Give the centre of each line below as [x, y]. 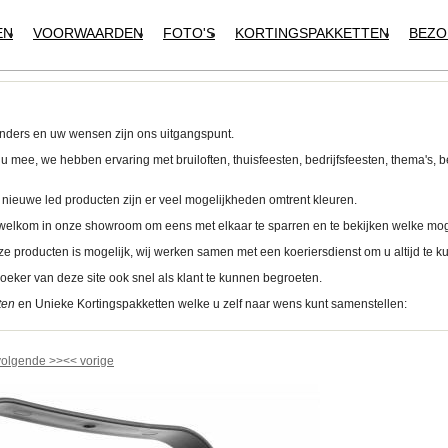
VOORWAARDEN [88, 33]
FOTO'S [189, 33]
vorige [97, 361]
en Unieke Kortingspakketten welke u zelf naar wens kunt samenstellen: [211, 304]
